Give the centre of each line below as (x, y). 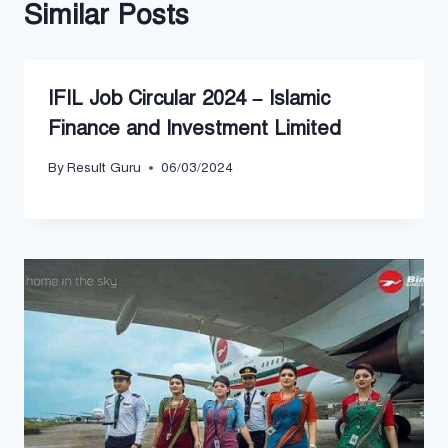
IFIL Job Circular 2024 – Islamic (189, 98)
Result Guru (104, 168)
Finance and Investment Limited (194, 128)
